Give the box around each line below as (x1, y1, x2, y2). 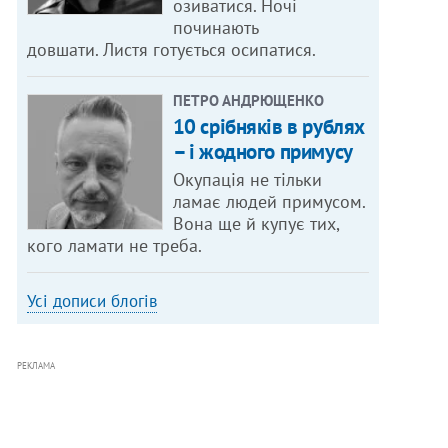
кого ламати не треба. (27, 234, 203, 258)
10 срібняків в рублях (172, 113, 365, 141)
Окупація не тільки (172, 168, 322, 192)
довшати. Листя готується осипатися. (27, 38, 317, 62)
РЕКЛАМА (17, 360, 56, 372)
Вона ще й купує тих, (172, 212, 340, 236)
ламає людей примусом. (172, 190, 366, 214)
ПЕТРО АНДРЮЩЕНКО (172, 91, 324, 111)
